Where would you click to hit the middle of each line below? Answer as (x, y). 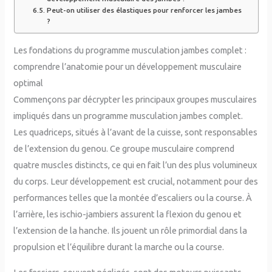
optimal (29, 83)
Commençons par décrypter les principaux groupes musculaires (135, 100)
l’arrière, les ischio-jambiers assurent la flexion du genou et (128, 214)
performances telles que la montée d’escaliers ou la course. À (133, 198)
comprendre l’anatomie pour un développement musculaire (128, 67)
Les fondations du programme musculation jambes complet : (130, 50)
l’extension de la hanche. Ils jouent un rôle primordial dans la (131, 231)
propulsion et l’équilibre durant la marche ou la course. (119, 247)
